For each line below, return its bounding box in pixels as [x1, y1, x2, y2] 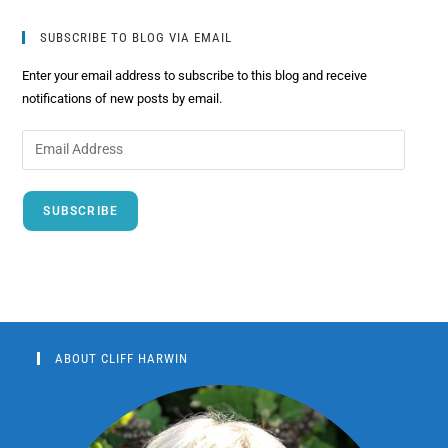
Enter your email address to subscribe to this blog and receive [22, 67, 368, 83]
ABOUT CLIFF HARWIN [55, 350, 189, 366]
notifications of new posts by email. [22, 90, 223, 106]
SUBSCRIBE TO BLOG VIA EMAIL [40, 29, 233, 45]
